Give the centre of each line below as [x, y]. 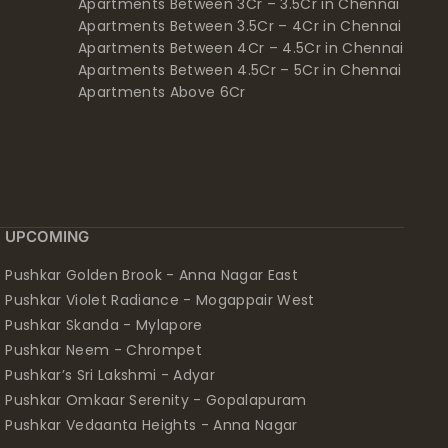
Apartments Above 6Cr [161, 91]
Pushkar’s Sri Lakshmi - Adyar [110, 374]
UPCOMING [47, 236]
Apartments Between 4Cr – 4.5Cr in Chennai [240, 47]
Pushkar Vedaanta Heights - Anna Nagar [151, 424]
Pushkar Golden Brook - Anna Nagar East [151, 274]
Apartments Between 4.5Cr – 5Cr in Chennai [239, 69]
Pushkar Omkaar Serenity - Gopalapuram [156, 399]
